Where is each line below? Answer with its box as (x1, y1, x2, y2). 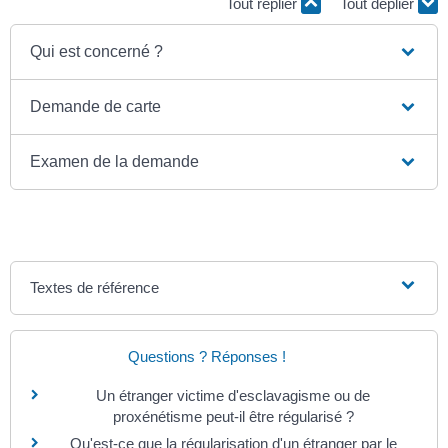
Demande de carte (30, 98, 162, 116)
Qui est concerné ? (30, 43, 164, 61)
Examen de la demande (30, 153, 200, 171)
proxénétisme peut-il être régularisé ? (112, 408, 354, 426)
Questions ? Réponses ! (127, 348, 286, 366)
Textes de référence (30, 279, 160, 297)
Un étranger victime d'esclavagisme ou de (96, 387, 370, 405)
